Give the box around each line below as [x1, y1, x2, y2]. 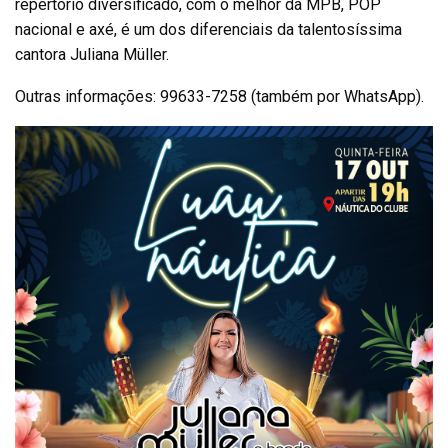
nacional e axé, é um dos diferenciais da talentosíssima [15, 20, 402, 40]
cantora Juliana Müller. [15, 45, 169, 65]
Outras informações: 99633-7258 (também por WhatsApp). [15, 87, 424, 107]
